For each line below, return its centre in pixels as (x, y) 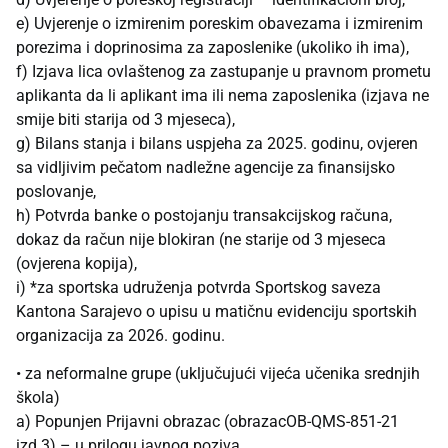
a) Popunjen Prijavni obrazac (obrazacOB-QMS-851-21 (207, 422)
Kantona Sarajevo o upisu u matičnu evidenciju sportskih (216, 311)
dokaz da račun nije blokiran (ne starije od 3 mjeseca (201, 239)
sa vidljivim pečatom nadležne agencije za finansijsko (205, 167)
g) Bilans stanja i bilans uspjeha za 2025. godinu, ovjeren (217, 143)
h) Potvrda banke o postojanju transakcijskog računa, (204, 215)
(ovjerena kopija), (76, 263)
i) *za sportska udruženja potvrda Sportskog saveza (198, 287)
